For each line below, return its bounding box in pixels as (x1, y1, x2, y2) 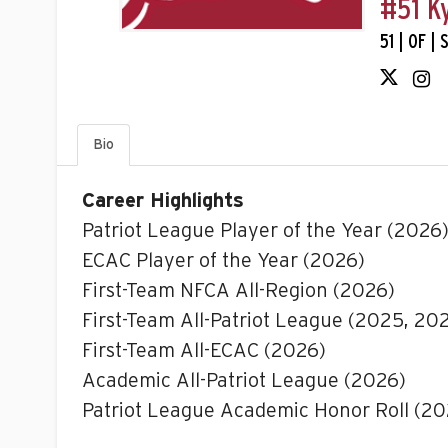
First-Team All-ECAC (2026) (82, 341, 326, 361)
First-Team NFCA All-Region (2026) (82, 281, 395, 301)
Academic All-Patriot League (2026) (82, 371, 406, 391)
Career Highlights (82, 191, 244, 211)
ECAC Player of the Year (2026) (82, 251, 365, 271)
